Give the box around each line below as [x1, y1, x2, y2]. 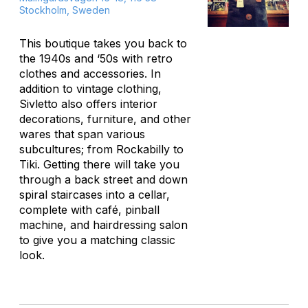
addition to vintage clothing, [19, 82, 162, 96]
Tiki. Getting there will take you [19, 157, 179, 171]
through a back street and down [19, 173, 188, 186]
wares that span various [19, 127, 145, 141]
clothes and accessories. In [19, 67, 161, 80]
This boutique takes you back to [19, 36, 187, 50]
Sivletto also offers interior [19, 97, 157, 111]
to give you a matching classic [19, 233, 175, 247]
